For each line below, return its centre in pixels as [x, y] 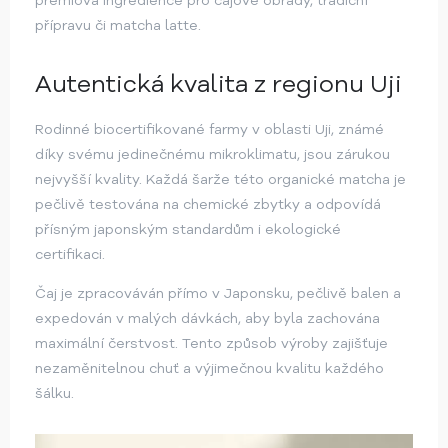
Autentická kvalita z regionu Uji [218, 84]
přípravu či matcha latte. [118, 26]
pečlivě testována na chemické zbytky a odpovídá [208, 205]
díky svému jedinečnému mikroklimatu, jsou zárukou [212, 155]
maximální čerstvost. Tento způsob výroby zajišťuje [211, 344]
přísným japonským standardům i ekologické [188, 230]
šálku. [54, 394]
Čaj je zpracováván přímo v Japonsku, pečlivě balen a [218, 294]
